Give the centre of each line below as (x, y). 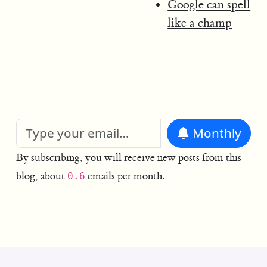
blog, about (41, 176)
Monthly (217, 133)
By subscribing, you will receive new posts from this (128, 158)
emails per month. (125, 176)
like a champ (200, 23)
